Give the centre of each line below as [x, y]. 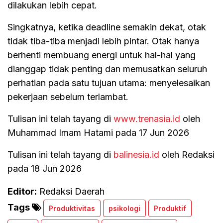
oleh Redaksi [187, 154]
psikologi [124, 208]
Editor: [22, 191]
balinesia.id [136, 154]
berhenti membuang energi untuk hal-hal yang [102, 55]
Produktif [170, 208]
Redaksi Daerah [72, 191]
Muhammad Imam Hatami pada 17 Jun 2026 [98, 132]
